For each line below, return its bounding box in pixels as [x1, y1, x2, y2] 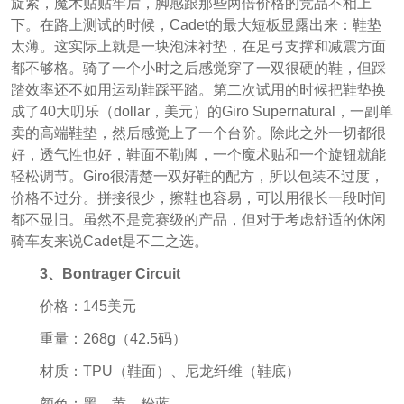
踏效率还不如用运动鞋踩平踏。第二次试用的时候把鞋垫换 [10, 82, 386, 98]
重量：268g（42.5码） [39, 331, 187, 347]
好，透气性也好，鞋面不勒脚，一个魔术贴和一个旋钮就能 [10, 147, 386, 163]
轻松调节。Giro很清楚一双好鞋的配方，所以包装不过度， [10, 169, 384, 185]
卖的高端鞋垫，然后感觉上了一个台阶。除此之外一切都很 [10, 125, 386, 142]
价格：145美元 [39, 298, 136, 315]
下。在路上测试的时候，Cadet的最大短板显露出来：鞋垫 [10, 17, 381, 33]
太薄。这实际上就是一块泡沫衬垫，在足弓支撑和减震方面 [10, 39, 386, 55]
